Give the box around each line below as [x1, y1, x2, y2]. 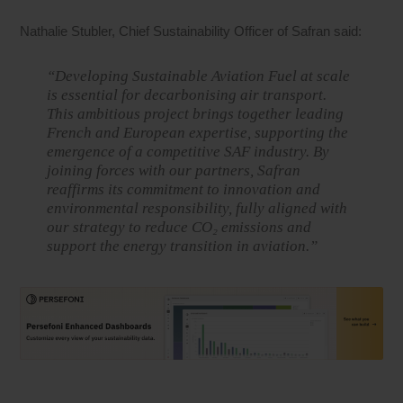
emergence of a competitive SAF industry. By [47, 142, 330, 160]
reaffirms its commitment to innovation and [47, 180, 321, 198]
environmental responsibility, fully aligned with [47, 199, 348, 217]
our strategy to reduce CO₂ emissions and [47, 218, 312, 236]
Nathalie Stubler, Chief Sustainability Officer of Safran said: [20, 22, 363, 39]
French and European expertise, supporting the [47, 123, 349, 141]
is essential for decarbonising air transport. [47, 85, 327, 103]
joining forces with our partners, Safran [47, 161, 301, 179]
